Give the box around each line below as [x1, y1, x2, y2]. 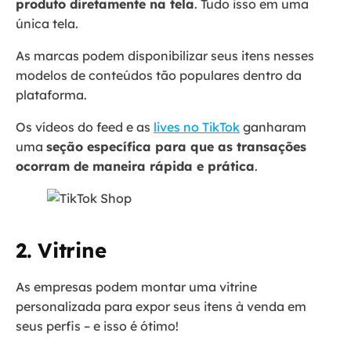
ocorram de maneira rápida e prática [16, 157, 255, 174]
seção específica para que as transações [46, 138, 306, 154]
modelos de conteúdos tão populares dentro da [16, 67, 302, 83]
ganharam [240, 118, 306, 135]
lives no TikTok [154, 118, 240, 135]
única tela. [16, 15, 81, 31]
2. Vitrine [16, 237, 113, 263]
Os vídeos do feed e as [16, 118, 154, 135]
